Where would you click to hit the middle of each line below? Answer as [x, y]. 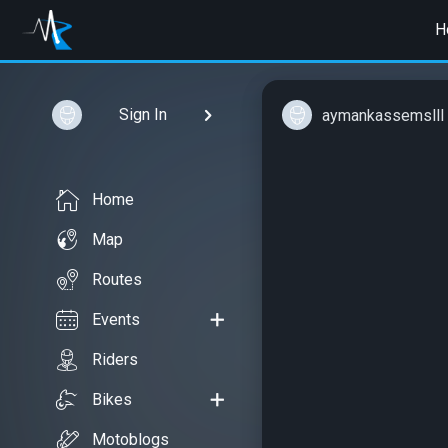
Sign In [142, 114]
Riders [115, 359]
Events [116, 319]
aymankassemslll [383, 115]
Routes [117, 279]
